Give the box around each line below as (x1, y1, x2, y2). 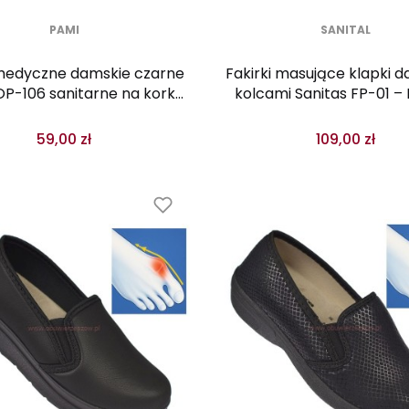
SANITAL (320, 22, 371, 37)
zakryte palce (14, 103, 114, 124)
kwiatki (320, 103, 370, 124)
